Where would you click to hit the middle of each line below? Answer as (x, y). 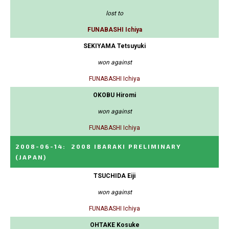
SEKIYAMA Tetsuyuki (114, 46)
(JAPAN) (31, 157)
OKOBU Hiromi (114, 95)
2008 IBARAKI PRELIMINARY (126, 146)
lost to (114, 14)
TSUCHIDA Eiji (114, 176)
